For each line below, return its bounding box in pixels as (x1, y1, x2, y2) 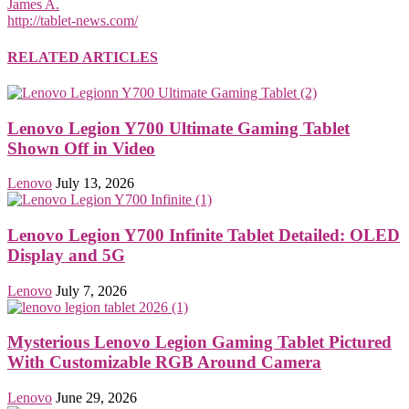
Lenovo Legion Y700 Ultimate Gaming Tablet (7, 118, 350, 138)
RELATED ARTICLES (7, 48, 158, 65)
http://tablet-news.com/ (7, 13, 138, 29)
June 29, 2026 (56, 390, 137, 406)
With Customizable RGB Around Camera (7, 352, 321, 372)
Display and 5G (7, 246, 125, 266)
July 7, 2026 (56, 282, 127, 299)
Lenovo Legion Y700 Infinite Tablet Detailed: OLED (7, 225, 400, 246)
